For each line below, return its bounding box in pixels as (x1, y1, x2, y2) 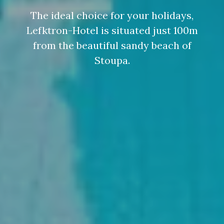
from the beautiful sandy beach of (32, 39, 191, 51)
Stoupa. (94, 54, 130, 66)
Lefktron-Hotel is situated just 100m (26, 24, 198, 36)
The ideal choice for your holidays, (30, 9, 193, 21)
